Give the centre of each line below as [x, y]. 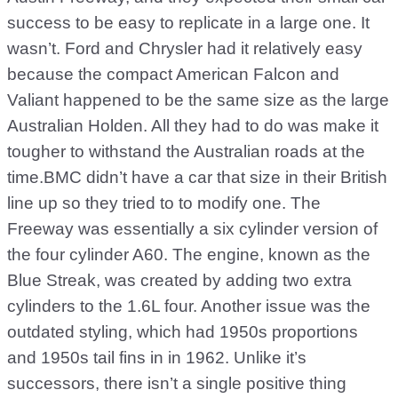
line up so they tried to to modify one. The [164, 203]
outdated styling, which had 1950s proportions [183, 332]
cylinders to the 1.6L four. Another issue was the [189, 306]
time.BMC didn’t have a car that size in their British [197, 177]
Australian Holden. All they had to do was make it [193, 126]
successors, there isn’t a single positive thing [177, 383]
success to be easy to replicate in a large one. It [188, 23]
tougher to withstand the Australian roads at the [186, 151]
